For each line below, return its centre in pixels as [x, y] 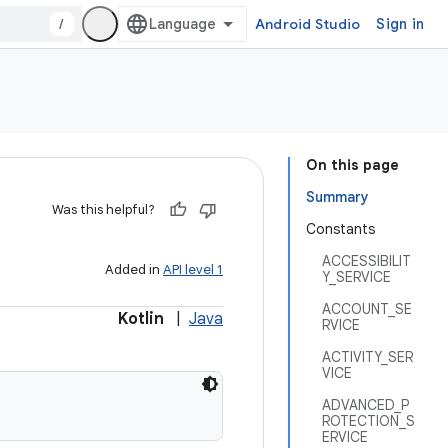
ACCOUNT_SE [367, 309]
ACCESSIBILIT [366, 261]
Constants [340, 229]
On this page [352, 165]
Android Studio [307, 24]
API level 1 [193, 269]
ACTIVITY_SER [367, 357]
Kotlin [141, 319]
